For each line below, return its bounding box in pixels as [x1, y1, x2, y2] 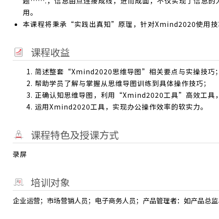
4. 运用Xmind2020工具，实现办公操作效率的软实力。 [26, 102, 208, 111]
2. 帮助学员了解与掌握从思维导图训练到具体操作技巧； [26, 78, 211, 88]
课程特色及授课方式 [31, 128, 119, 142]
